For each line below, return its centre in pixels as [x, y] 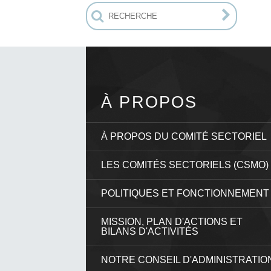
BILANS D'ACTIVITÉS [150, 232]
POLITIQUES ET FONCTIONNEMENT [185, 194]
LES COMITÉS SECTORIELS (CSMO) [185, 165]
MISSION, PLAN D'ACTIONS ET [172, 222]
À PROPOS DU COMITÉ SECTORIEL [184, 137]
